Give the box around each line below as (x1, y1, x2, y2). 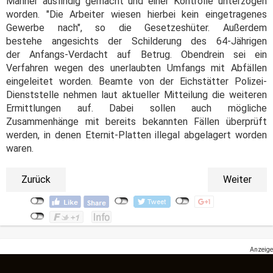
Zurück (21, 173, 51, 185)
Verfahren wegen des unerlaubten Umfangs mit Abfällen (6, 62, 267, 74)
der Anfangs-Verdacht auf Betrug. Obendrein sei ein (6, 48, 267, 60)
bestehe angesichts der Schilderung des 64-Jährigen (6, 35, 267, 47)
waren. (6, 142, 34, 154)
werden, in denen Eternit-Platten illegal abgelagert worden (6, 129, 267, 141)
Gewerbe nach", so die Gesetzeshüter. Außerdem (6, 21, 267, 34)
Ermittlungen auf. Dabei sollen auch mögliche (6, 102, 267, 114)
